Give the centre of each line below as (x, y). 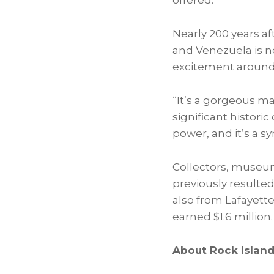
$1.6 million (242, 217)
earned (193, 217)
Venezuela (224, 50)
